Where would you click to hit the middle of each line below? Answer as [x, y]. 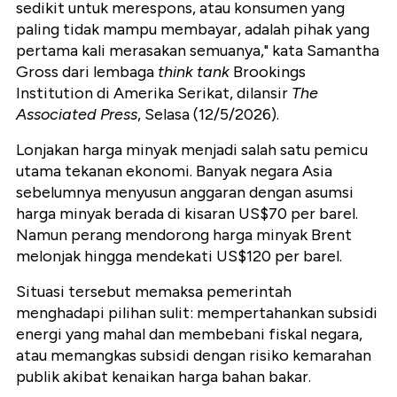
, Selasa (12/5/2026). [208, 115]
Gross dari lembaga [87, 72]
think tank [194, 72]
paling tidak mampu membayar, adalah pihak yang [193, 30]
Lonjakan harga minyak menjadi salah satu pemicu [192, 150]
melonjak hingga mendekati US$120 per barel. [179, 257]
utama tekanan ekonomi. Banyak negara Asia [174, 171]
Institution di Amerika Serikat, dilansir [154, 93]
